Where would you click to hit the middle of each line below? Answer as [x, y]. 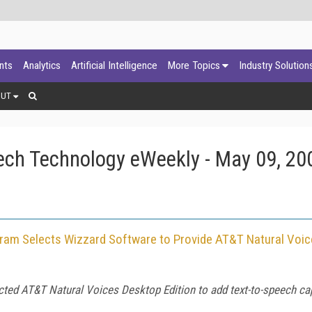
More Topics [194, 65]
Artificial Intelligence [114, 65]
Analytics [42, 65]
